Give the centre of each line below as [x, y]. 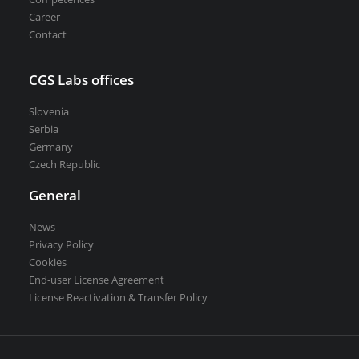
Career [44, 17]
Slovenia [49, 111]
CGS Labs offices [81, 80]
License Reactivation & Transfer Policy [118, 297]
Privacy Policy [61, 244]
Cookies [48, 262]
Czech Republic [65, 164]
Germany [51, 147]
